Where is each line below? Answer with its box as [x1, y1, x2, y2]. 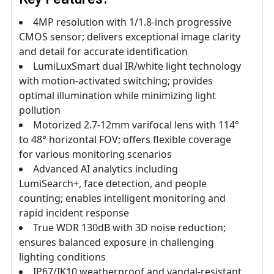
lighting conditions [19, 250, 106, 264]
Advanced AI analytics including [33, 162, 178, 176]
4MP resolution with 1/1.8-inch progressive [33, 15, 232, 29]
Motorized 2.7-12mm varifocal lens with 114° [33, 118, 239, 132]
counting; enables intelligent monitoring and [19, 191, 226, 206]
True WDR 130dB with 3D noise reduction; [33, 221, 226, 235]
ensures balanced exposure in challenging [19, 235, 214, 250]
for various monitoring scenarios [19, 147, 172, 161]
